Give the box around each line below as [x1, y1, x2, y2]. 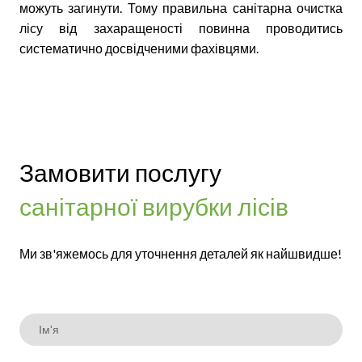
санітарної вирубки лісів [19, 191, 288, 221]
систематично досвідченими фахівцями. [19, 40, 259, 56]
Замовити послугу [19, 157, 221, 187]
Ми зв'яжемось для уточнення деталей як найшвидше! [19, 245, 342, 261]
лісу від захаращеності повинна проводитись [19, 19, 343, 36]
